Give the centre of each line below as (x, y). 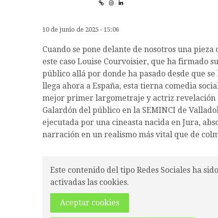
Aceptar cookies (90, 203)
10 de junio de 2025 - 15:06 (81, 30)
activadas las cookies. (90, 182)
